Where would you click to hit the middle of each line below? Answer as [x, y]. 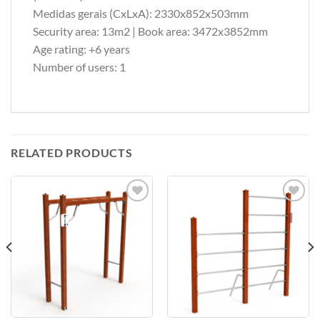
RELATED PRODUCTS [72, 152]
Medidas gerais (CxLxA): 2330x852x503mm [141, 14]
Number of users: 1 [79, 67]
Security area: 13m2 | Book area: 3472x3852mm [150, 31]
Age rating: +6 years [81, 49]
